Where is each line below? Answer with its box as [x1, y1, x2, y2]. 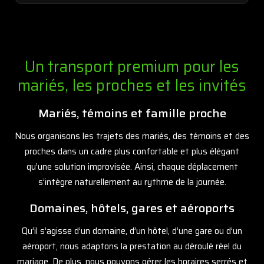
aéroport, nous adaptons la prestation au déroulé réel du [22, 239, 242, 253]
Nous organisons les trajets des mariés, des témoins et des [15, 128, 249, 143]
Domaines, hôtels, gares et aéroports [29, 198, 235, 217]
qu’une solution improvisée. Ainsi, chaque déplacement [26, 159, 238, 174]
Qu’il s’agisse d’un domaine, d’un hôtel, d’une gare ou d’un [22, 223, 242, 238]
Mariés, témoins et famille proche [38, 103, 226, 123]
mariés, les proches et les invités [18, 72, 246, 97]
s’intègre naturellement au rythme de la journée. [38, 174, 226, 189]
